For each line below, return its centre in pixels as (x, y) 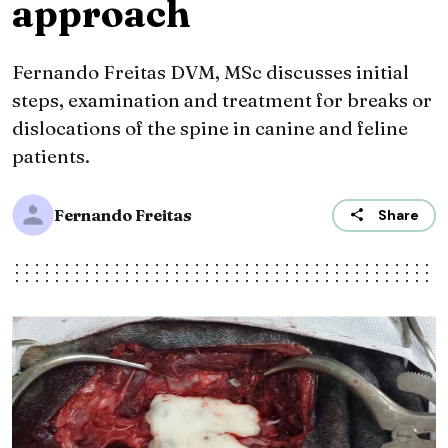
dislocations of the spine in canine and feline (210, 128)
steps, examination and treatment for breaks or (222, 100)
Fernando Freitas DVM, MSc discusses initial (210, 72)
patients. (51, 156)
